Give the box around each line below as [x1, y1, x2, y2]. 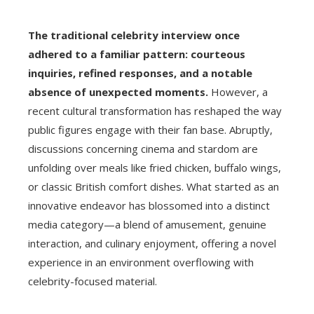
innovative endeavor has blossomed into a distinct [28, 198, 270, 213]
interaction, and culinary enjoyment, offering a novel [28, 236, 276, 251]
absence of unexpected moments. [28, 85, 208, 100]
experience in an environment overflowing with [28, 255, 254, 270]
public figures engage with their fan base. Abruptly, [28, 123, 273, 137]
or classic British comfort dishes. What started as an [28, 179, 279, 194]
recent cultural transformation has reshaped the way [28, 104, 282, 118]
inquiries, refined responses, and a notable [28, 66, 252, 81]
